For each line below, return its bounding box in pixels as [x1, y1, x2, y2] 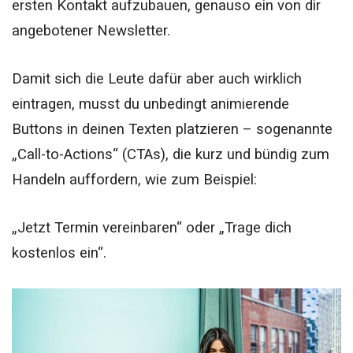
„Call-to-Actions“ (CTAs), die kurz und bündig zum [12, 145, 329, 163]
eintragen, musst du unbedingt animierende [12, 95, 289, 113]
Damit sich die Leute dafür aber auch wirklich [12, 69, 302, 87]
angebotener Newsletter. [12, 21, 170, 39]
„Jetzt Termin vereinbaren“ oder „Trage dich [12, 218, 292, 236]
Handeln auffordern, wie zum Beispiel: [12, 170, 257, 188]
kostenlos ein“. [12, 243, 106, 262]
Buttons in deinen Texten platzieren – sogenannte [12, 120, 333, 138]
